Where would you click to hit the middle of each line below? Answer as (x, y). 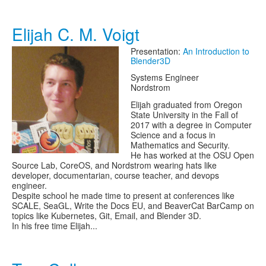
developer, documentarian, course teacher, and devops (115, 175)
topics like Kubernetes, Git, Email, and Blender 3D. (107, 216)
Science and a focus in (173, 135)
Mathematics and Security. (180, 145)
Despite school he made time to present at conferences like (123, 195)
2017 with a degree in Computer (191, 125)
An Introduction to (216, 51)
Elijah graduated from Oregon (186, 104)
